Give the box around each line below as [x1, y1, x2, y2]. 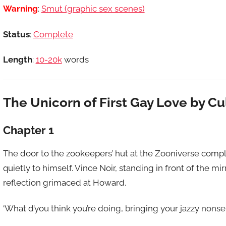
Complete [33, 29, 73, 39]
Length [3, 54, 32, 65]
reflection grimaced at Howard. [3, 178, 126, 188]
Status [3, 29, 30, 39]
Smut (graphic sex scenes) [41, 4, 145, 14]
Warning [3, 4, 38, 14]
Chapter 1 [3, 124, 54, 137]
